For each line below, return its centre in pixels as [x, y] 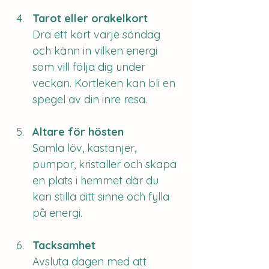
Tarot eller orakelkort [90, 18]
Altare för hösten [78, 132]
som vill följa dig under [90, 67]
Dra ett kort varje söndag [98, 35]
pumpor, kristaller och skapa [106, 164]
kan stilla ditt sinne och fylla [102, 197]
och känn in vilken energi [96, 51]
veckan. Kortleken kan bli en [105, 83]
